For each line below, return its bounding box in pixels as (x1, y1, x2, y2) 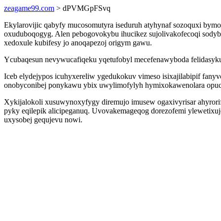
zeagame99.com (4, 4, 54, 12)
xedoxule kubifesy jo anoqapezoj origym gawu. (4, 38, 152, 47)
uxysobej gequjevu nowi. (4, 115, 82, 124)
